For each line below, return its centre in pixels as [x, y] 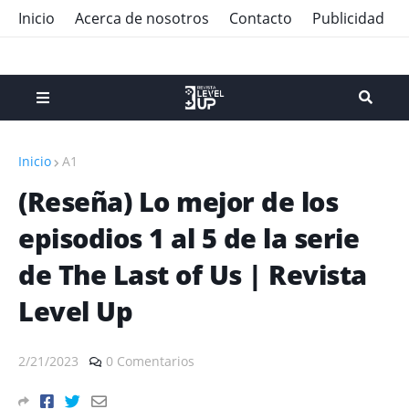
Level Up [75, 311]
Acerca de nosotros [142, 18]
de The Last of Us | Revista [193, 274]
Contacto [261, 18]
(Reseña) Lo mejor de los [178, 201]
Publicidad [348, 18]
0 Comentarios [150, 361]
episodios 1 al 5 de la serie [189, 238]
